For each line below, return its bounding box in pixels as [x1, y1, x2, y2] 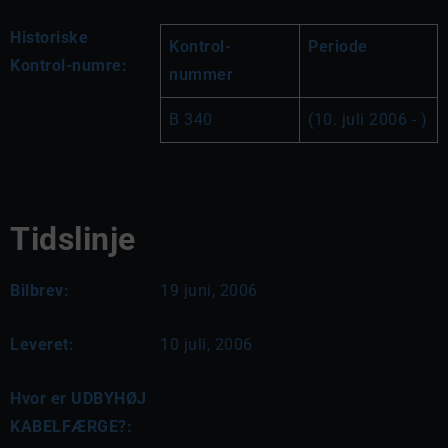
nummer [169, 65, 233, 84]
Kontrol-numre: [10, 56, 127, 75]
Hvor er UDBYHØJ [10, 389, 147, 408]
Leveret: [10, 335, 74, 354]
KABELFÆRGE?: [10, 417, 132, 436]
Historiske [10, 28, 88, 47]
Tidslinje [10, 220, 136, 258]
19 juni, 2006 [160, 281, 258, 300]
